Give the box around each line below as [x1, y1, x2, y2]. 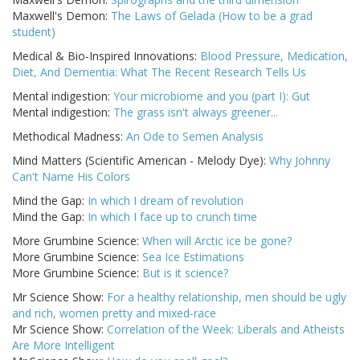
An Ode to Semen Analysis [126, 129, 264, 145]
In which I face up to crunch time [88, 209, 257, 225]
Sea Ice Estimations [142, 249, 244, 265]
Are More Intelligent [12, 337, 115, 354]
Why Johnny [269, 153, 330, 169]
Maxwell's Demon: [12, 8, 111, 24]
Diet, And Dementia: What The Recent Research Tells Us [12, 64, 306, 80]
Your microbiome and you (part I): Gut [113, 88, 310, 104]
